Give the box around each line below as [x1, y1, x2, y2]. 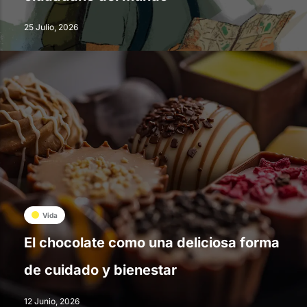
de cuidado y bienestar [24, 262, 177, 279]
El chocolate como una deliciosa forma [24, 234, 280, 251]
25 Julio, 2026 [24, 22, 78, 33]
